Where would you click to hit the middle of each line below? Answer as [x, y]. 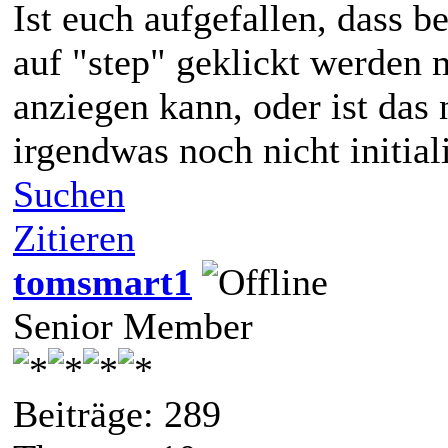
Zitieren [74, 237]
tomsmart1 [102, 281]
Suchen [69, 193]
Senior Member [133, 325]
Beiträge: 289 [117, 413]
